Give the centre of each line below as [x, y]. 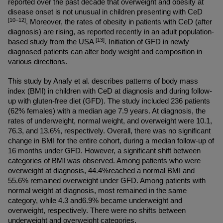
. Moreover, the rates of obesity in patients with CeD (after [119, 22]
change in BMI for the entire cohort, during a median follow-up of [111, 141]
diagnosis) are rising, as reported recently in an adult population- [111, 32]
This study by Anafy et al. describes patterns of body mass [103, 81]
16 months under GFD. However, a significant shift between [104, 151]
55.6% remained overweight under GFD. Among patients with [107, 181]
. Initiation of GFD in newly [147, 42]
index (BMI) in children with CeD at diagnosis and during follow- [110, 91]
